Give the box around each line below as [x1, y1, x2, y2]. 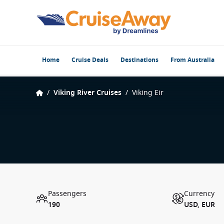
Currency [184, 188, 214, 199]
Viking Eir [132, 87, 163, 98]
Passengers [48, 188, 86, 199]
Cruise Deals [71, 55, 108, 64]
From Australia [170, 55, 214, 64]
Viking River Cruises [53, 87, 121, 98]
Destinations [120, 55, 158, 64]
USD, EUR [184, 199, 215, 210]
